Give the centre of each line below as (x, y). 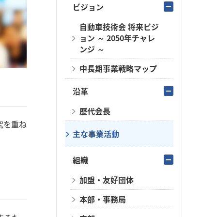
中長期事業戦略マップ (118, 68)
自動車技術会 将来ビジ (119, 27)
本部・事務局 (103, 199)
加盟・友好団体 (107, 180)
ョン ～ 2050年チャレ (117, 38)
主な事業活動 (96, 134)
